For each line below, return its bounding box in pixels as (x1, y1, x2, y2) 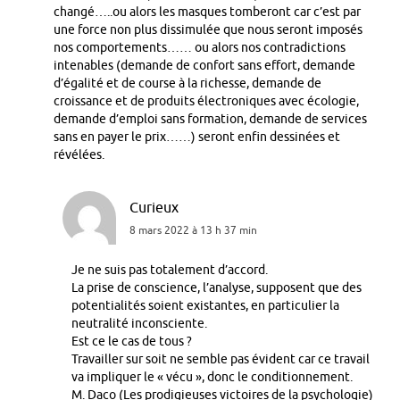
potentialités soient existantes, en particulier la (71, 297, 339, 313)
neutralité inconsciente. (71, 315, 207, 331)
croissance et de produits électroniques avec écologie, (54, 93, 359, 109)
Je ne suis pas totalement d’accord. (71, 262, 268, 278)
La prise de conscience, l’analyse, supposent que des (71, 279, 362, 296)
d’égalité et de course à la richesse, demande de (54, 75, 321, 91)
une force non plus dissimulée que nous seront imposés (54, 21, 362, 37)
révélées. (54, 146, 104, 162)
